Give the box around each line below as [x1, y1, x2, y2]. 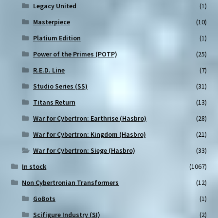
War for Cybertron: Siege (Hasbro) [33, 146, 135, 155]
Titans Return [33, 98, 75, 107]
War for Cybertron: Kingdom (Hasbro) [33, 130, 146, 139]
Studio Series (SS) [33, 82, 88, 91]
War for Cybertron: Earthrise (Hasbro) [33, 114, 146, 123]
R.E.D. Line [33, 66, 65, 75]
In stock [22, 162, 47, 171]
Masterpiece [33, 18, 70, 27]
